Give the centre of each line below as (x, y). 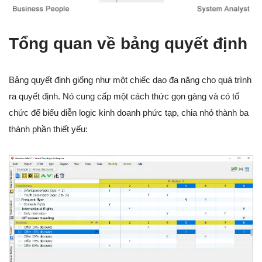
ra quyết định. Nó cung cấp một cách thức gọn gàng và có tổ (124, 96)
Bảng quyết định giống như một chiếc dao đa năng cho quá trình (130, 80)
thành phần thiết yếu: (48, 129)
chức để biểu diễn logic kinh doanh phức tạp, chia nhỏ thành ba (129, 112)
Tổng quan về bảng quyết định (128, 43)
